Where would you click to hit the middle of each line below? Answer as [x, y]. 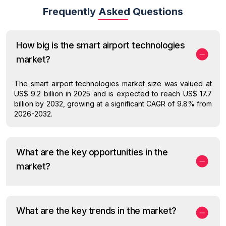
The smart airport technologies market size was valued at [113, 84]
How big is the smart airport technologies [101, 45]
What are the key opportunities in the [92, 152]
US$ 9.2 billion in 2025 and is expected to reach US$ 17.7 [113, 94]
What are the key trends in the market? [96, 211]
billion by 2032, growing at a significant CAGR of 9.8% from [113, 104]
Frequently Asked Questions [113, 12]
